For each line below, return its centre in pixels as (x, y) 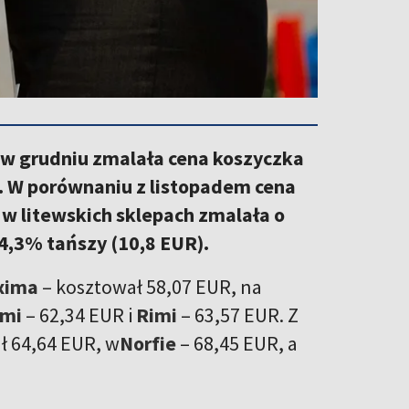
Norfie (148, 343)
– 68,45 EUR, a (237, 343)
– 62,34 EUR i (79, 315)
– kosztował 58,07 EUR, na (150, 286)
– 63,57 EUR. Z (238, 315)
